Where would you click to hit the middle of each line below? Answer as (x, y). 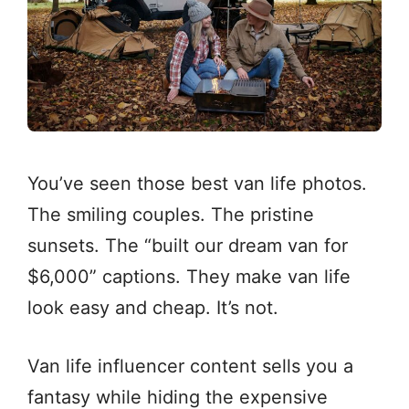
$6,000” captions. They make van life (189, 276)
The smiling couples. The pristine (171, 214)
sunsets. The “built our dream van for (188, 245)
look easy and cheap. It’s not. (153, 307)
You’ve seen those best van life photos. (197, 183)
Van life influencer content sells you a (190, 366)
